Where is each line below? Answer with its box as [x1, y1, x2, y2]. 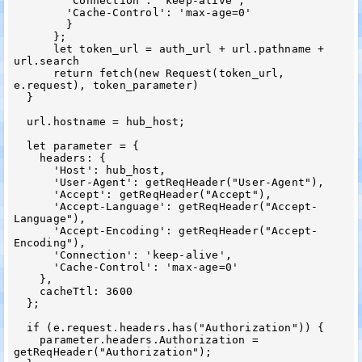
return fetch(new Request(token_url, [13, 66, 53, 79]
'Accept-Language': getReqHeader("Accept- [13, 200, 53, 213]
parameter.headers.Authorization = [13, 333, 40, 346]
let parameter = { [13, 139, 27, 152]
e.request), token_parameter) [13, 78, 199, 91]
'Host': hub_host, [13, 163, 53, 176]
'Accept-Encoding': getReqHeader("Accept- [13, 224, 53, 237]
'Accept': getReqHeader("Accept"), [13, 187, 53, 200]
